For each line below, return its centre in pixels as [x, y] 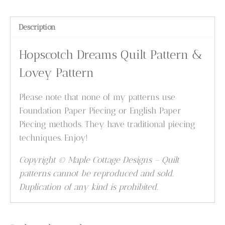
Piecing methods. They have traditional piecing [107, 124]
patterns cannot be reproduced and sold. [96, 174]
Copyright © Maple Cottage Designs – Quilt [99, 160]
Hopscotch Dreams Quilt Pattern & [111, 55]
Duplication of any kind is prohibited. [89, 187]
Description [37, 27]
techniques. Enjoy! [54, 138]
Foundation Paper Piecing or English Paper [100, 111]
